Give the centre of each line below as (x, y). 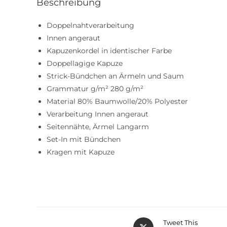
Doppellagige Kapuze (85, 64)
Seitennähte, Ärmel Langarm (98, 127)
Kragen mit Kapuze (81, 152)
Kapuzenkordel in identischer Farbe (109, 51)
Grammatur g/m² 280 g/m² (95, 89)
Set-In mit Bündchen (84, 140)
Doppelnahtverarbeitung (90, 26)
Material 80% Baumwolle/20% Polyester (117, 102)
